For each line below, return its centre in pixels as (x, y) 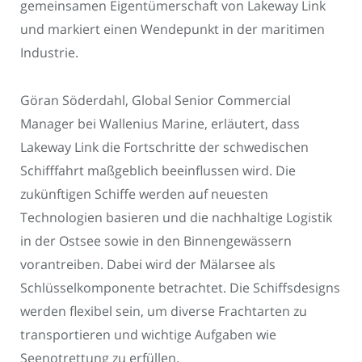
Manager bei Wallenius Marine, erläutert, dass (160, 123)
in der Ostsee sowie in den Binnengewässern (156, 240)
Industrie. (49, 53)
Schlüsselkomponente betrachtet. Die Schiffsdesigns (180, 287)
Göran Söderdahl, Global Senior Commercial (156, 100)
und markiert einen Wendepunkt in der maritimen (173, 29)
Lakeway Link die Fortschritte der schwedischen (164, 147)
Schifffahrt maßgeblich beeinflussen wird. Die (158, 170)
